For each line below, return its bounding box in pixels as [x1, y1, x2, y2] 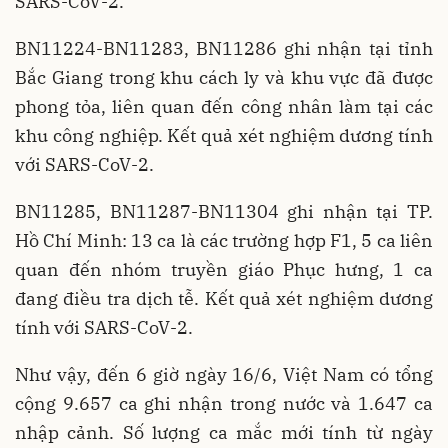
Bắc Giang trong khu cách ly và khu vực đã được [15, 66, 433, 89]
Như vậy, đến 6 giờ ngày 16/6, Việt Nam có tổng [15, 363, 433, 386]
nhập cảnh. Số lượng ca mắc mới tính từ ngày [15, 421, 433, 444]
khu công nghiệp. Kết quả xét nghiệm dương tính [15, 124, 433, 147]
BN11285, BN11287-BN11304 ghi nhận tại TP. [15, 200, 433, 223]
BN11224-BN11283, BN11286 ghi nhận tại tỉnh [15, 37, 433, 60]
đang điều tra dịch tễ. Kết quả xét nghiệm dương [15, 287, 433, 310]
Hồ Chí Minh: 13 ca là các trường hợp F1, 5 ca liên [15, 229, 433, 252]
